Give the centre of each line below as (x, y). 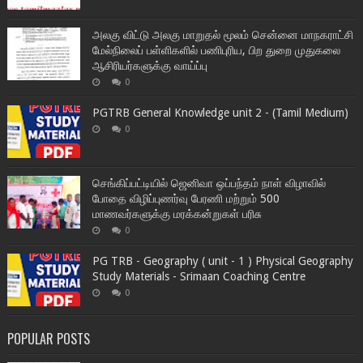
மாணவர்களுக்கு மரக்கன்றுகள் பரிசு (177, 214)
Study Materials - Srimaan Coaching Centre (199, 276)
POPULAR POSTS (48, 338)
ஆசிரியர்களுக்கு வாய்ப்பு (149, 65)
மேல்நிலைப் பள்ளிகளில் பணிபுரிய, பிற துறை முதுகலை (216, 50)
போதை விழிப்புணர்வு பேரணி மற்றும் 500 (186, 198)
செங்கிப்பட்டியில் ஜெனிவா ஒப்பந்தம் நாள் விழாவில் (209, 183)
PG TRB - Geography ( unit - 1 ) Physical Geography (222, 261)
